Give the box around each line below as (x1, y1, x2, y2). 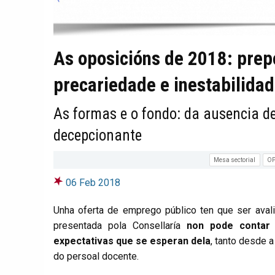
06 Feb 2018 (66, 177, 120, 189)
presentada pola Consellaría (53, 220, 187, 232)
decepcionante (53, 126, 142, 144)
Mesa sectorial (214, 156, 256, 163)
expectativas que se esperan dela (53, 235, 211, 247)
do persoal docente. (53, 250, 139, 263)
